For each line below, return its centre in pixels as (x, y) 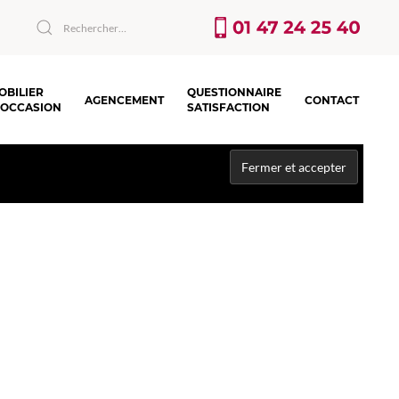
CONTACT (332, 100)
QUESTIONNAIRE (234, 92)
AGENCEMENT (124, 100)
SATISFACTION (228, 107)
